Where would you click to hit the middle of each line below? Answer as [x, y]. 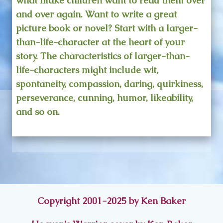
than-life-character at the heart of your [100, 42]
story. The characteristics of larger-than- [103, 56]
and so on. [38, 111]
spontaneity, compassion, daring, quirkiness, [110, 84]
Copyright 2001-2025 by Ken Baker [111, 201]
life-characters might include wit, [87, 70]
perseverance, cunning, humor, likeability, [105, 98]
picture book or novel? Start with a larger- [107, 28]
